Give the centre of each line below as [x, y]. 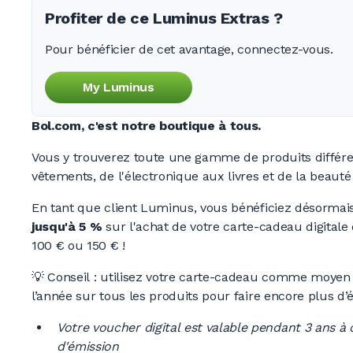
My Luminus [119, 87]
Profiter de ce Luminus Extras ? [164, 18]
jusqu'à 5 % [67, 226]
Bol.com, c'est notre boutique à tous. [147, 125]
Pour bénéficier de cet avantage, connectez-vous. [189, 49]
